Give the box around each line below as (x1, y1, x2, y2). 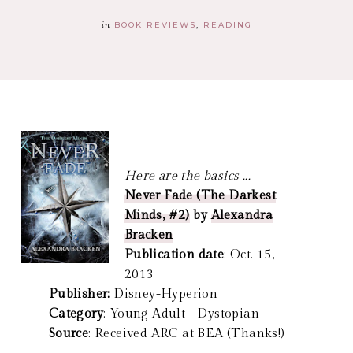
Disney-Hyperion (113, 286, 218, 302)
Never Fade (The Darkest (124, 188, 277, 203)
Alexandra (210, 207, 273, 223)
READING (203, 19, 252, 30)
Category (48, 306, 104, 321)
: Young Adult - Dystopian (103, 306, 260, 321)
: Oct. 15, (224, 247, 275, 262)
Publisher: (48, 286, 114, 302)
